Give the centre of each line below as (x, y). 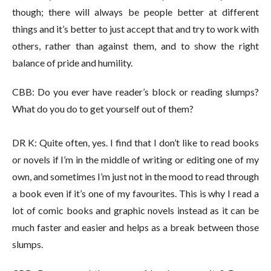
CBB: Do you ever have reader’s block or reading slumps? (135, 91)
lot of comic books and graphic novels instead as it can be (135, 210)
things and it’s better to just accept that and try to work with (135, 28)
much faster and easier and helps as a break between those (135, 227)
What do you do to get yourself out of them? (104, 108)
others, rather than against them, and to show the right (135, 45)
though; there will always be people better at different (135, 11)
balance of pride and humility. (73, 62)
